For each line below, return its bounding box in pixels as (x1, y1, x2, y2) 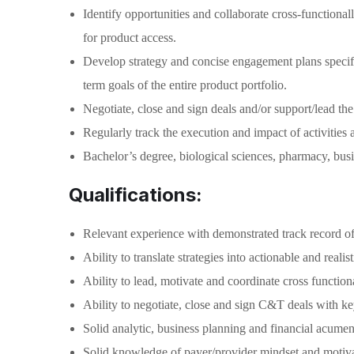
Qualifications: (69, 183, 202, 206)
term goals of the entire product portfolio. (83, 78, 287, 92)
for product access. (83, 31, 176, 44)
